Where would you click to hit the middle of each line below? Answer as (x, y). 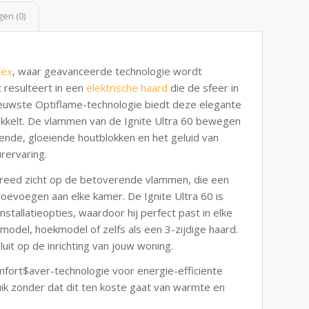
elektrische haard (127, 87)
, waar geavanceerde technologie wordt (108, 71)
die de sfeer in (203, 87)
